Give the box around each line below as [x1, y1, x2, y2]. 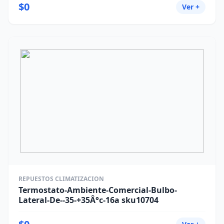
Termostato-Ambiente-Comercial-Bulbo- [18, 184, 177, 195]
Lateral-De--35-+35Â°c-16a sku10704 [18, 194, 158, 205]
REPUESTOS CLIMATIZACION [18, 174, 104, 183]
